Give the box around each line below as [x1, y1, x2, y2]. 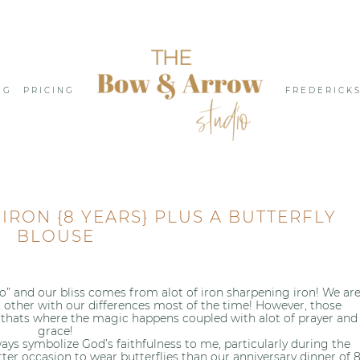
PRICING [22, 84, 75, 96]
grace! [38, 323, 74, 338]
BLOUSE [16, 226, 95, 246]
